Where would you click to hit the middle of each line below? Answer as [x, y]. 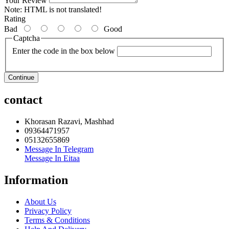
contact [23, 99]
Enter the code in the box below [64, 51]
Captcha [27, 38]
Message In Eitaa [52, 158]
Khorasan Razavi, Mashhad [69, 121]
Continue [21, 77]
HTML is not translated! [62, 10]
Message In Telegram [59, 149]
